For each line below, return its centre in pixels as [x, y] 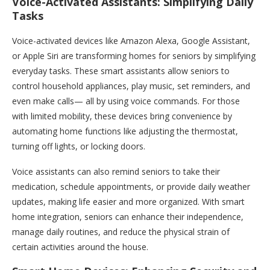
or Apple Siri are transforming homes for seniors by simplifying [134, 56]
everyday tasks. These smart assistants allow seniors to [121, 71]
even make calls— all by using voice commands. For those [126, 101]
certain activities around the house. [80, 247]
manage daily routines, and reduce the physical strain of [121, 232]
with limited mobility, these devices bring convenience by [122, 116]
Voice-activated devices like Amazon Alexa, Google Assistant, [131, 41]
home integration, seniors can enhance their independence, [128, 217]
